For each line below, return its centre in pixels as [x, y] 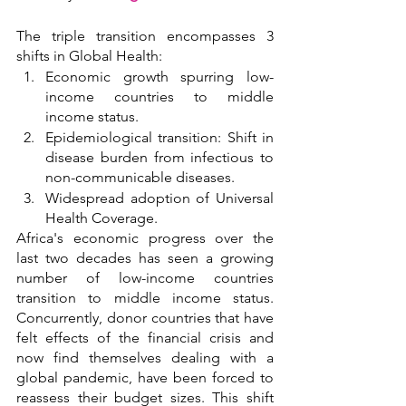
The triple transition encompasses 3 [145, 36]
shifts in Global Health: [89, 56]
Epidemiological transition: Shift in [159, 138]
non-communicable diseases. [140, 178]
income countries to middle [159, 97]
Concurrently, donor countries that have [145, 318]
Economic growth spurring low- [159, 77]
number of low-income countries [145, 278]
